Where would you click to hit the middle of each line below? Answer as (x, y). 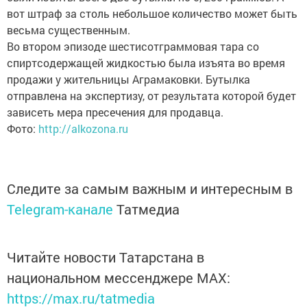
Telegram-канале (60, 209)
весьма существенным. (69, 29)
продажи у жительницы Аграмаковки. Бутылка (128, 79)
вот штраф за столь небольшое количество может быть (152, 13)
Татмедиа (148, 209)
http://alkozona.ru (83, 128)
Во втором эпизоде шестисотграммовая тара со (133, 46)
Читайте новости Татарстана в (106, 257)
